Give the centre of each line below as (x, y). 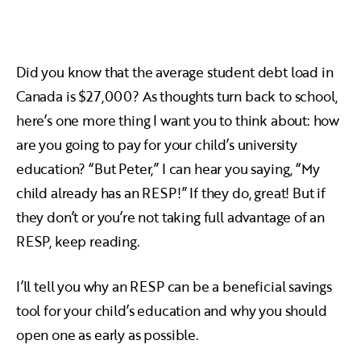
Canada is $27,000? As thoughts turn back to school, (177, 96)
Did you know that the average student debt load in (175, 72)
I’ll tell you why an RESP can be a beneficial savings (174, 286)
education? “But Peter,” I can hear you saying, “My (168, 169)
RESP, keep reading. (78, 241)
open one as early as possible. (108, 335)
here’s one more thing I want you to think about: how (178, 120)
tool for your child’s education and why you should (172, 311)
